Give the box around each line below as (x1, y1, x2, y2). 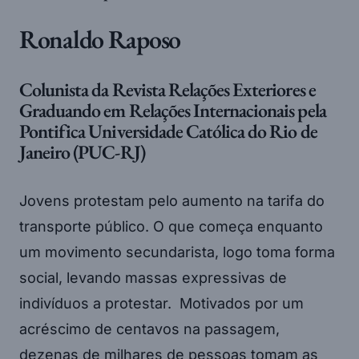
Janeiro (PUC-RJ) (19, 139, 145, 164)
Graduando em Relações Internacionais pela (19, 97, 326, 123)
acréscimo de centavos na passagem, (19, 320, 280, 337)
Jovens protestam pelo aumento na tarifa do (19, 192, 325, 209)
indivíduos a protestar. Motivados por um (19, 294, 304, 312)
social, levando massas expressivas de (19, 268, 287, 286)
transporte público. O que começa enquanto (19, 217, 323, 235)
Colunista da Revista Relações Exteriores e (19, 76, 316, 102)
